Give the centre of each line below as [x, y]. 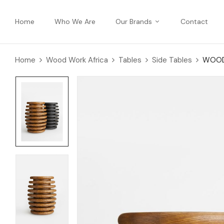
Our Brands [134, 21]
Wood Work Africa [77, 60]
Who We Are [75, 21]
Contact [194, 21]
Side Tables [172, 60]
